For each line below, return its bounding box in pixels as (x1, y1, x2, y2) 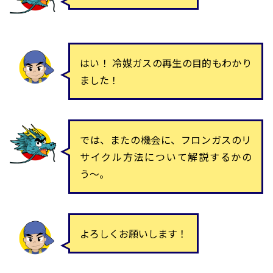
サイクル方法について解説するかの (80, 149, 252, 165)
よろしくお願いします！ (80, 226, 187, 241)
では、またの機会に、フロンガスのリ (80, 132, 252, 147)
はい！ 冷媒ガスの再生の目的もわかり (80, 55, 252, 71)
